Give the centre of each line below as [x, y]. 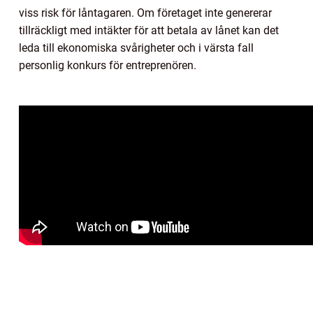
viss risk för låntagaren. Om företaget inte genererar [145, 13]
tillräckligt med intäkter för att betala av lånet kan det [149, 31]
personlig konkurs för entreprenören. [108, 66]
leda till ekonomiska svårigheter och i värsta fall [136, 48]
